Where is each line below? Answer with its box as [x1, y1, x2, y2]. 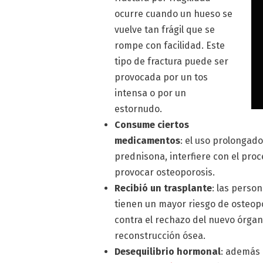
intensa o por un [114, 87, 187, 99]
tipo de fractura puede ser [114, 55, 229, 67]
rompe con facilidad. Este [114, 39, 225, 51]
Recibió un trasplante [114, 182, 213, 194]
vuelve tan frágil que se [114, 23, 215, 35]
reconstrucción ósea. [114, 230, 206, 241]
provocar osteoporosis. [114, 166, 215, 178]
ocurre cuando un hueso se [114, 8, 233, 19]
